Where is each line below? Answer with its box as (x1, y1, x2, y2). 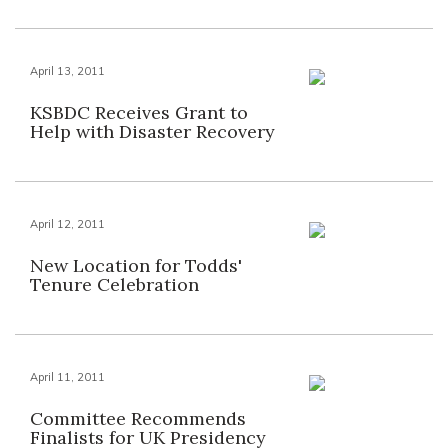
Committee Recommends (30, 407, 246, 430)
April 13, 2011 (30, 64, 105, 78)
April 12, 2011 (30, 217, 105, 231)
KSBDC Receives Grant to (30, 101, 248, 124)
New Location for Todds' (30, 254, 242, 277)
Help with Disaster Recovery (30, 120, 275, 143)
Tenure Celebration (30, 273, 199, 296)
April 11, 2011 (30, 370, 105, 384)
